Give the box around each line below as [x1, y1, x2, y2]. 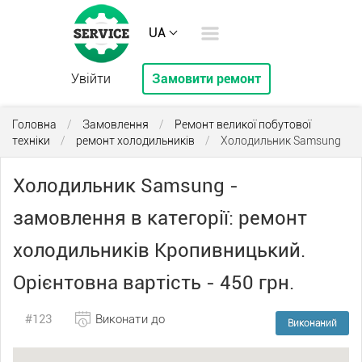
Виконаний [288, 318, 337, 329]
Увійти [71, 71, 112, 86]
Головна [12, 118, 57, 131]
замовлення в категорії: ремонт [13, 207, 307, 229]
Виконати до [95, 312, 165, 326]
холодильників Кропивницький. [13, 239, 305, 262]
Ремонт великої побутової [175, 118, 311, 131]
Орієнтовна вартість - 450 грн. [13, 271, 294, 294]
